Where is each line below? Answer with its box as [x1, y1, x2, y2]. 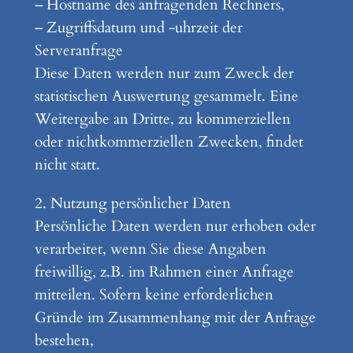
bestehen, [34, 329, 94, 351]
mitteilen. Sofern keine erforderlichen [34, 284, 273, 305]
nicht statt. [34, 154, 100, 176]
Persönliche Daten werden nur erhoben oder [34, 215, 316, 236]
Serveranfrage [34, 40, 123, 61]
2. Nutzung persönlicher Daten [34, 192, 231, 214]
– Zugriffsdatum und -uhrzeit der [34, 17, 243, 39]
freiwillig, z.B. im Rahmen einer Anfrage [34, 261, 294, 282]
